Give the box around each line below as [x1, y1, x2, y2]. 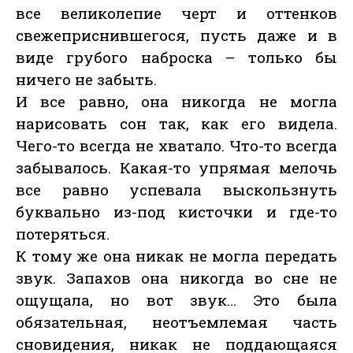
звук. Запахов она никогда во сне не [16, 268, 337, 288]
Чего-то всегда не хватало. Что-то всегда [16, 136, 337, 156]
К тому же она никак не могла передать [16, 246, 337, 266]
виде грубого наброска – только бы [16, 47, 337, 68]
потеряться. [16, 224, 110, 244]
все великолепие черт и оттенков [16, 3, 337, 24]
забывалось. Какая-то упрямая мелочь [16, 158, 337, 178]
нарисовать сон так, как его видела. [16, 113, 337, 134]
